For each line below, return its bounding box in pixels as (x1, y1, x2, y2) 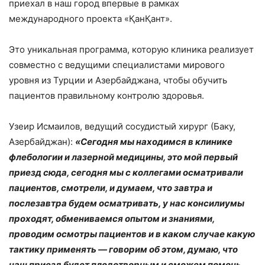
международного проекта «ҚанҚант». (9, 13, 172, 25)
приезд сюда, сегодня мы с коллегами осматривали (9, 167, 243, 179)
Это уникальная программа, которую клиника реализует (9, 44, 254, 56)
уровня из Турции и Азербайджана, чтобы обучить (9, 75, 227, 86)
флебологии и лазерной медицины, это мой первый (9, 151, 238, 163)
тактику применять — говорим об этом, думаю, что (9, 244, 238, 256)
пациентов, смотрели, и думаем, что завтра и (9, 182, 212, 194)
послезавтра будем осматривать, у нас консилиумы (9, 198, 244, 209)
